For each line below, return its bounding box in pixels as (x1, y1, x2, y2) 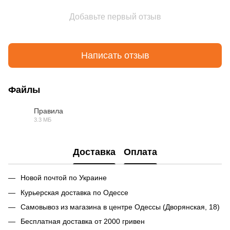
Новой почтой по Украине (21, 174, 109, 182)
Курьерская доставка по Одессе (21, 188, 130, 197)
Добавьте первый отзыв (69, 12, 161, 22)
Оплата (124, 146, 157, 157)
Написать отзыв (81, 50, 149, 61)
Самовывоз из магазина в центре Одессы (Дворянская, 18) (21, 202, 220, 211)
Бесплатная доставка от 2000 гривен (21, 217, 145, 226)
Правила (34, 107, 63, 116)
